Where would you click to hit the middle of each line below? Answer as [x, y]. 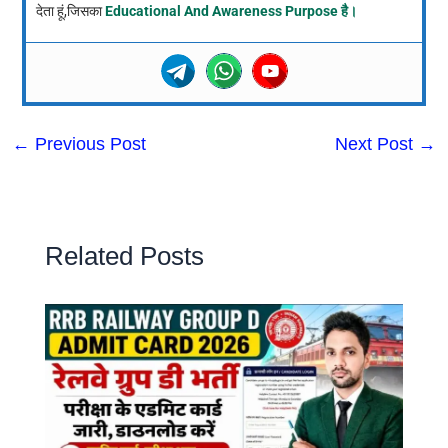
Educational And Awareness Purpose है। [230, 10]
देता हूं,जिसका [70, 10]
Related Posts [124, 255]
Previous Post [87, 143]
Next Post [377, 143]
